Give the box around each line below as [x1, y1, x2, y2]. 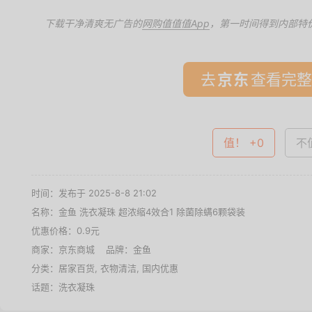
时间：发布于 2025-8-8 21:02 [31, 187, 157, 198]
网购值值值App [142, 17, 210, 29]
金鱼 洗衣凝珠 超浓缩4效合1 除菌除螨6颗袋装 [58, 206, 245, 217]
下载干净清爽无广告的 [45, 17, 142, 29]
